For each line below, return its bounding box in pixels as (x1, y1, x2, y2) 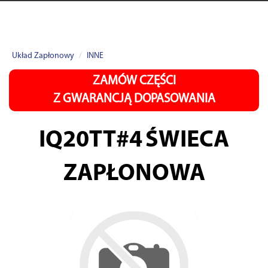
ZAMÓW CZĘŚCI (92, 75, 176, 87)
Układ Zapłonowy (12, 51, 74, 60)
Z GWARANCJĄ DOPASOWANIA (53, 93, 215, 105)
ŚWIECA (145, 129, 229, 153)
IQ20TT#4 (39, 129, 142, 153)
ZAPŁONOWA (63, 162, 205, 186)
